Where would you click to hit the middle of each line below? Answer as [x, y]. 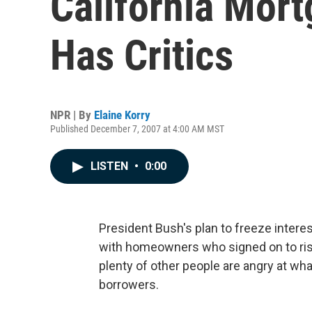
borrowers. [129, 284]
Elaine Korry [122, 115]
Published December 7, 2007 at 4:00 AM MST [137, 129]
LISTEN [111, 166]
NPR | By [72, 115]
